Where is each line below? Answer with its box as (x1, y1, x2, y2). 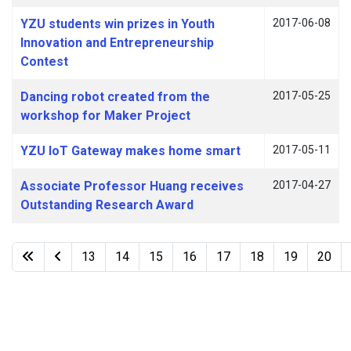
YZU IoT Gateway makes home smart (20, 143, 241, 158)
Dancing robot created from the (20, 89, 210, 104)
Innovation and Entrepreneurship (20, 35, 214, 50)
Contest (20, 54, 68, 69)
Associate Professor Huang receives (20, 179, 244, 194)
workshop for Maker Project (20, 108, 190, 123)
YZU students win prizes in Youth (20, 16, 215, 31)
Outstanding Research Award (20, 197, 194, 212)
